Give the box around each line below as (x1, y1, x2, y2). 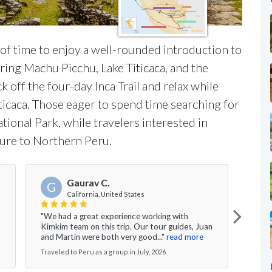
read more (166, 231, 203, 242)
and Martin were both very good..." (41, 231, 165, 242)
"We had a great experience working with (41, 211, 188, 221)
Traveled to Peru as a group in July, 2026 (41, 247, 166, 256)
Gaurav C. (67, 177, 110, 188)
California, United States (67, 189, 144, 198)
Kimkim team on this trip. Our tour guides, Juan (41, 221, 212, 231)
